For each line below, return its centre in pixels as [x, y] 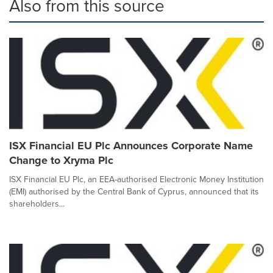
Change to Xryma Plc [61, 160]
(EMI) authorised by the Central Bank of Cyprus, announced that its [134, 192]
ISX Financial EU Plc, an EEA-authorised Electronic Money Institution [136, 179]
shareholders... [37, 204]
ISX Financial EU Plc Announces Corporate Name [131, 146]
